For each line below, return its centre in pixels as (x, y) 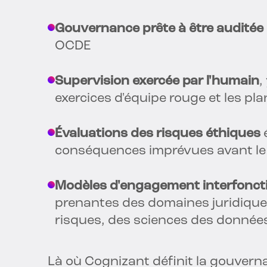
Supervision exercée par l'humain (157, 82)
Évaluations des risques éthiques (158, 134)
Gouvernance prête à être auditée (159, 29)
